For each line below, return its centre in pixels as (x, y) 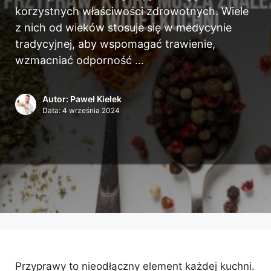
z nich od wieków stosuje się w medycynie (123, 28)
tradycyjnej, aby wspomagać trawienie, (115, 44)
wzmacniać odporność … (80, 60)
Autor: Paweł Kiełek (82, 99)
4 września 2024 (91, 110)
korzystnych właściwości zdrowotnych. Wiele (132, 11)
